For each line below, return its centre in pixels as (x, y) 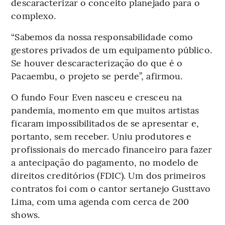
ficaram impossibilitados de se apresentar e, (105, 123)
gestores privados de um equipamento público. (111, 49)
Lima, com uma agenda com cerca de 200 (100, 201)
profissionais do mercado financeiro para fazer (111, 149)
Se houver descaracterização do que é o (97, 62)
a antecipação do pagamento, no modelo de (105, 162)
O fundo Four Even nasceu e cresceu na (97, 96)
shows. (25, 214)
